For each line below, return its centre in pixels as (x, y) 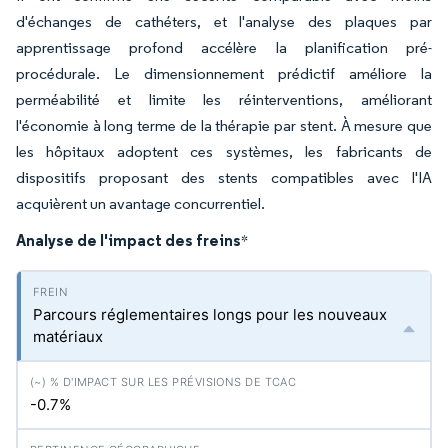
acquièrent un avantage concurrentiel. (140, 203)
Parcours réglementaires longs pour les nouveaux (210, 314)
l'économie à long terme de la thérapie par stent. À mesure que (224, 125)
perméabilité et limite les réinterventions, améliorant (224, 99)
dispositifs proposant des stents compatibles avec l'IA (224, 177)
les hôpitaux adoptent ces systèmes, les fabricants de (224, 151)
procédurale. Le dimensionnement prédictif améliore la (224, 73)
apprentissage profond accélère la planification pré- (224, 47)
